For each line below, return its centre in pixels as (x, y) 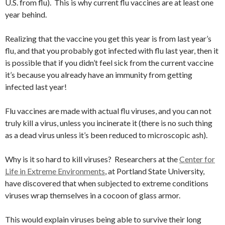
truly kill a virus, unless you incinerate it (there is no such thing (109, 123)
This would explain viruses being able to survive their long (103, 219)
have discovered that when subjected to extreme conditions (107, 183)
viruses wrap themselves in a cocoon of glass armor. (93, 195)
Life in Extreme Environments (55, 171)
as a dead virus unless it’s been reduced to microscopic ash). (106, 135)
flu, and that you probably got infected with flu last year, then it (112, 50)
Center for (197, 159)
